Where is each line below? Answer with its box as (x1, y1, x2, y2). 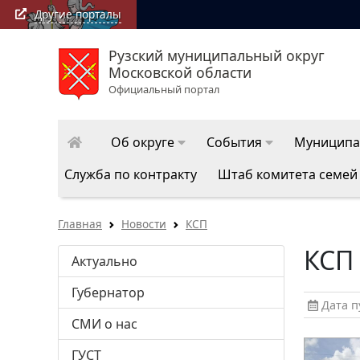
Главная (58, 216, 102, 232)
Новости (121, 216, 166, 232)
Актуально (72, 252, 137, 271)
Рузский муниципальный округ (108, 46, 325, 66)
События (207, 133, 262, 152)
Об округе (111, 133, 174, 152)
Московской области (108, 63, 252, 83)
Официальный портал (108, 82, 219, 97)
